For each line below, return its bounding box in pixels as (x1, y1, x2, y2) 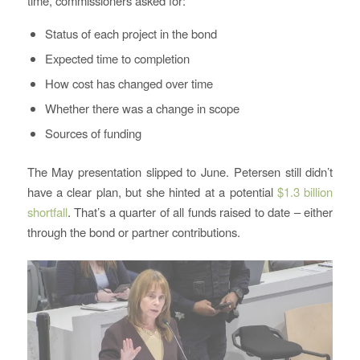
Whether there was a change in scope (44, 100, 239, 117)
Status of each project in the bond (44, 25, 217, 43)
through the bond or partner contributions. (27, 223, 240, 241)
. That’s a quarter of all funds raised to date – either (67, 203, 333, 221)
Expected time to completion (44, 50, 190, 67)
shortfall (27, 203, 67, 221)
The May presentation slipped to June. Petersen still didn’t (27, 163, 333, 181)
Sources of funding (44, 125, 141, 142)
